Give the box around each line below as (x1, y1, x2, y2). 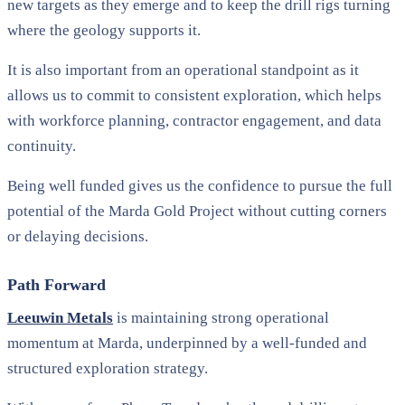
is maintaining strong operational (113, 308, 329, 326)
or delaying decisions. (7, 227, 148, 245)
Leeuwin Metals (7, 308, 113, 326)
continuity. (7, 137, 76, 155)
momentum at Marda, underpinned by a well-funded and (7, 334, 367, 352)
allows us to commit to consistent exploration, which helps (7, 86, 381, 104)
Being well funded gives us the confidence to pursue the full (7, 176, 392, 194)
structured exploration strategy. (7, 359, 208, 377)
